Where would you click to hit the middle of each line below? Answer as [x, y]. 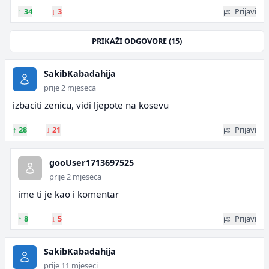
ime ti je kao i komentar [68, 194]
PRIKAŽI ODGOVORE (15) [137, 41]
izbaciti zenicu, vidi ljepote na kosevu [91, 105]
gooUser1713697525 [92, 162]
